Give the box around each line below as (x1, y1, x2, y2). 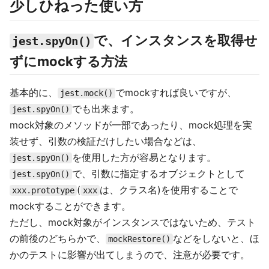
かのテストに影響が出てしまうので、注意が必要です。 (10, 249, 250, 261)
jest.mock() (60, 88, 113, 98)
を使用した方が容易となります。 (72, 151, 216, 163)
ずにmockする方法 (10, 53, 127, 69)
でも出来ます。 (72, 103, 139, 115)
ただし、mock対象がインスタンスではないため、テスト (10, 216, 256, 228)
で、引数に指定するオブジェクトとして (72, 168, 245, 180)
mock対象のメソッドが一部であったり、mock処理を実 (10, 119, 252, 131)
